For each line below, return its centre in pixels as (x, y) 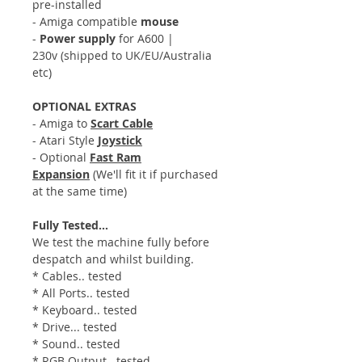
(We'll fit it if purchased (156, 174)
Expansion (61, 174)
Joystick (120, 140)
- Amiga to (61, 123)
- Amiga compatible (86, 21)
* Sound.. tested (76, 343)
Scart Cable (122, 123)
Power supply (78, 38)
